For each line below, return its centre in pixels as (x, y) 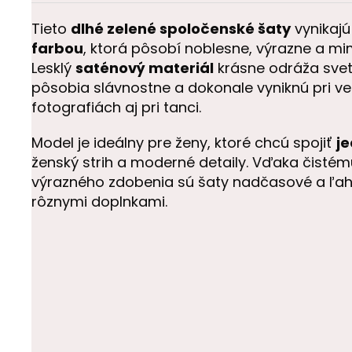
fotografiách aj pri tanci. (116, 108)
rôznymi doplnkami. (99, 202)
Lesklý (53, 68)
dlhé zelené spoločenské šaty (181, 29)
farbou (57, 49)
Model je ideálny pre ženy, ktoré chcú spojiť (184, 143)
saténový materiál (145, 68)
